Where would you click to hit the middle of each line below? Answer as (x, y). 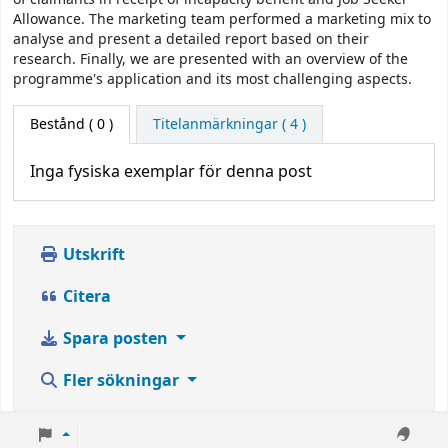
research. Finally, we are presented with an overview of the (210, 60)
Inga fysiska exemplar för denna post (171, 171)
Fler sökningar (121, 380)
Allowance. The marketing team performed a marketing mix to (222, 20)
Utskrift (92, 254)
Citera (85, 296)
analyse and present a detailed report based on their (191, 40)
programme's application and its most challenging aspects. (212, 80)
